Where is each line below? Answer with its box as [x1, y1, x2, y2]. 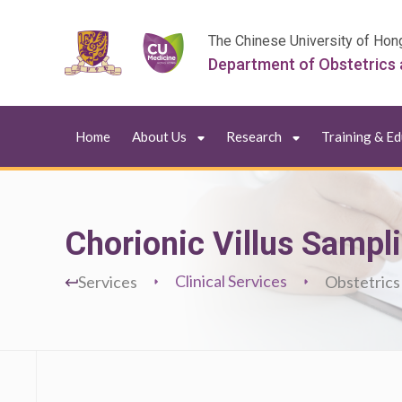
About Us [132, 128, 187, 144]
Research [226, 128, 282, 144]
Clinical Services [175, 271, 287, 291]
